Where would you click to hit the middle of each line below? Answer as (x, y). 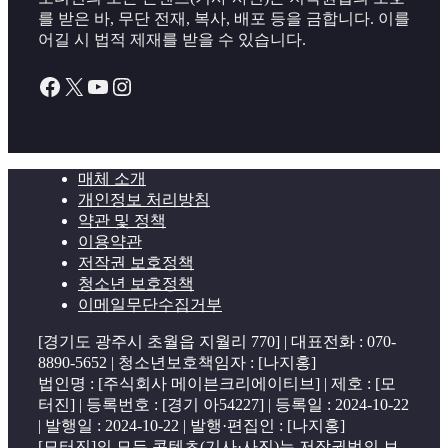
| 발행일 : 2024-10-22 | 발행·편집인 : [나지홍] (191, 426)
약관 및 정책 (122, 221)
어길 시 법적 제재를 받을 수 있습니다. (172, 40)
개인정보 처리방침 (144, 200)
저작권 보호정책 (136, 263)
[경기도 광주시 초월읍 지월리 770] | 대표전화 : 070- (217, 342)
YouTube (129, 85)
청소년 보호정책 (136, 284)
